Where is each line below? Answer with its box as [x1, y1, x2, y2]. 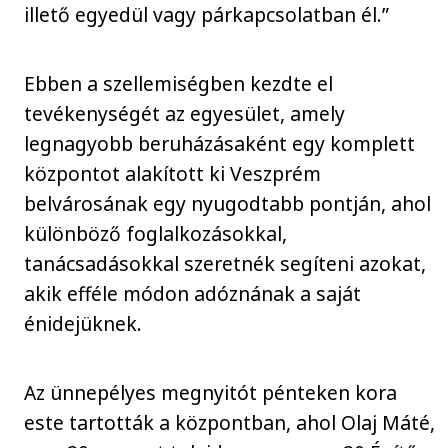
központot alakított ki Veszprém [24, 159, 322, 187]
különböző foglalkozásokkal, [24, 219, 288, 247]
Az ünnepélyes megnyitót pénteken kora [24, 378, 398, 406]
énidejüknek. [24, 309, 143, 337]
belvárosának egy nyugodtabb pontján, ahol [24, 189, 432, 217]
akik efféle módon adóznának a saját [24, 279, 362, 307]
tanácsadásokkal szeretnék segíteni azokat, [24, 249, 427, 277]
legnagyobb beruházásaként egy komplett [24, 129, 416, 157]
